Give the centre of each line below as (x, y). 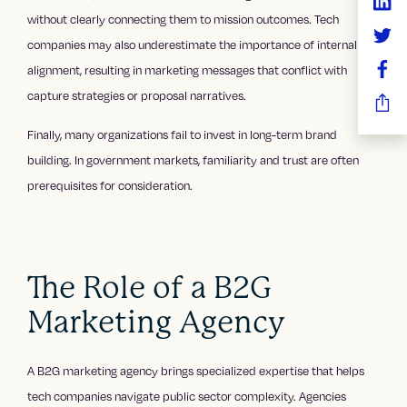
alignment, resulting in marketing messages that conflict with (188, 69)
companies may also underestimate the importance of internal (193, 44)
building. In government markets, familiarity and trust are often (194, 159)
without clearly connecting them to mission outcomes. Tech (184, 19)
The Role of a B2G (150, 287)
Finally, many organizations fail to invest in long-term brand (183, 134)
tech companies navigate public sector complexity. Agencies (187, 396)
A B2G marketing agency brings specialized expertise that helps (196, 370)
